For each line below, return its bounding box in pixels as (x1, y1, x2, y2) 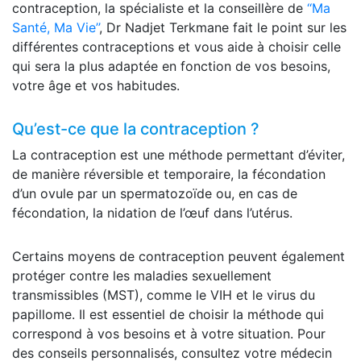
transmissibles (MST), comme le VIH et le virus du (12, 286, 315, 303)
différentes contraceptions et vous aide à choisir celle (12, 38, 341, 55)
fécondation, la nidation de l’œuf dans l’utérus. (12, 204, 293, 221)
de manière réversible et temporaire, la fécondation (12, 165, 326, 182)
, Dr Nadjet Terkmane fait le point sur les (99, 19, 346, 35)
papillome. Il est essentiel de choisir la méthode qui (12, 305, 324, 322)
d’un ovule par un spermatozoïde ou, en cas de (12, 185, 297, 201)
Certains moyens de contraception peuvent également (12, 247, 345, 264)
